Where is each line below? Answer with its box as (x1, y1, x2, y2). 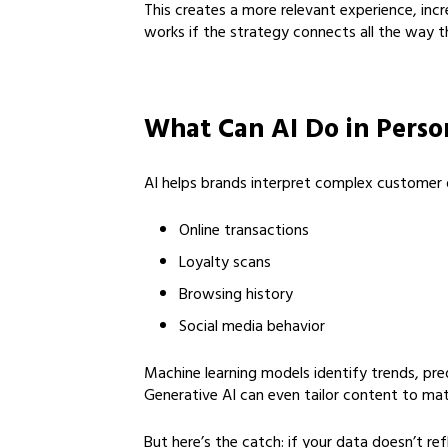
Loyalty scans (179, 249, 271, 279)
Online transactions (179, 217, 309, 247)
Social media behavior (179, 313, 325, 343)
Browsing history (179, 281, 293, 311)
